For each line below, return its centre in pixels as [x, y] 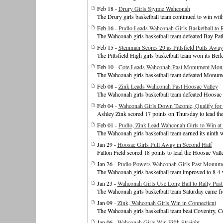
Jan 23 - [107, 183]
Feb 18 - [108, 8]
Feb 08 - [108, 86]
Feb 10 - [108, 67]
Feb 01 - [108, 125]
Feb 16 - [108, 28]
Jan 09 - [107, 203]
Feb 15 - [108, 47]
